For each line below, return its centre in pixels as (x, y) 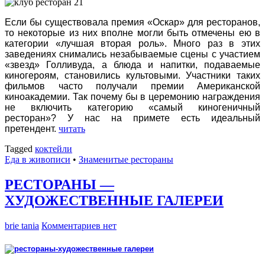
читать (72, 129)
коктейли (54, 149)
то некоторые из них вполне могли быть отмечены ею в (132, 33)
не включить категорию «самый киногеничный (132, 108)
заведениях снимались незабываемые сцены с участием (132, 54)
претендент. (30, 129)
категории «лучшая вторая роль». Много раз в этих (132, 44)
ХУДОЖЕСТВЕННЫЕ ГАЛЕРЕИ (114, 201)
